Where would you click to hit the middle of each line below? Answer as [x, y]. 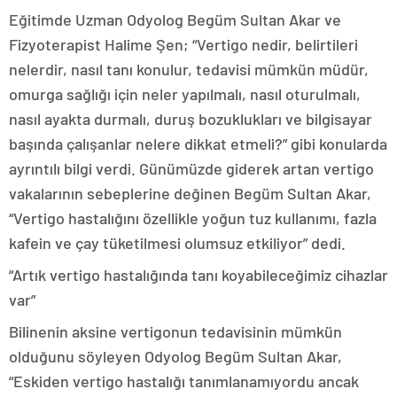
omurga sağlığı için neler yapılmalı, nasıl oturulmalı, [185, 93]
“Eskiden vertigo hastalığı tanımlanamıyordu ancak [184, 381]
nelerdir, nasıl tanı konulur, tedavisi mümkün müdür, [189, 69]
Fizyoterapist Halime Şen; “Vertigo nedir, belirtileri [183, 44]
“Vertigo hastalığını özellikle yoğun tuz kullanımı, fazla [193, 218]
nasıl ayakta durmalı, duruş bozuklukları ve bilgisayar [191, 118]
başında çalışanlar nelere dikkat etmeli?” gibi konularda [198, 143]
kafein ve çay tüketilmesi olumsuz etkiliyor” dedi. [177, 242]
